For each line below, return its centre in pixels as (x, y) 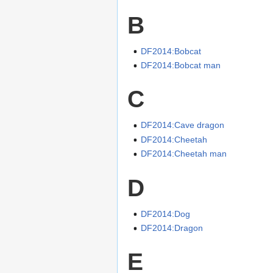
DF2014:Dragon (172, 228)
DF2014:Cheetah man (184, 154)
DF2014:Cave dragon (183, 125)
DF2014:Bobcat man (181, 66)
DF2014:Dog (166, 214)
